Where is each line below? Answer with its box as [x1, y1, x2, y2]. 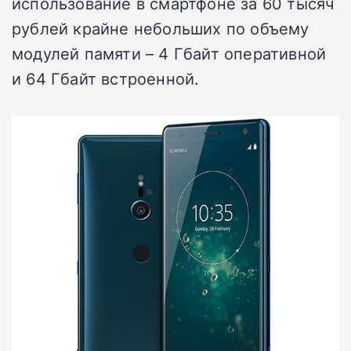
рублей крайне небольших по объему [12, 16, 309, 39]
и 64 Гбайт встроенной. [12, 67, 200, 89]
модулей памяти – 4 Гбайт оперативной [12, 42, 327, 64]
